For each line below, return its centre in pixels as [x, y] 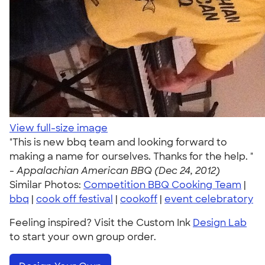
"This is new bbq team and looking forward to [118, 142]
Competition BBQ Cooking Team [162, 185]
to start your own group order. [83, 237]
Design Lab [220, 223]
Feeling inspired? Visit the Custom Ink [101, 223]
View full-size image [59, 128]
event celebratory [209, 199]
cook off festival [75, 199]
